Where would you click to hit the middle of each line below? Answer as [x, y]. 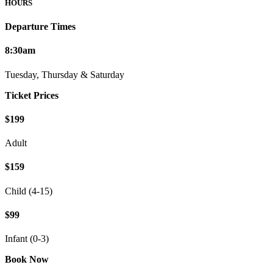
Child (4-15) [29, 191]
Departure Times [40, 27]
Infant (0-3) [27, 239]
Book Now [27, 260]
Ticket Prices [32, 95]
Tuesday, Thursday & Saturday [65, 74]
